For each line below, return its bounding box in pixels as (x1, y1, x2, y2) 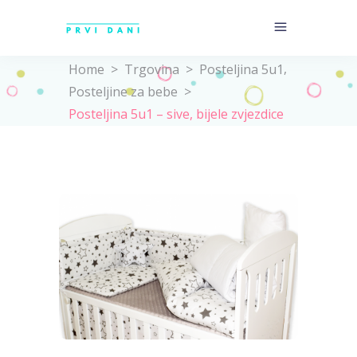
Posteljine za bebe (69, 82, 178, 100)
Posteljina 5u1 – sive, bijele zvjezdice (69, 104, 284, 123)
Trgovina (124, 60, 179, 78)
